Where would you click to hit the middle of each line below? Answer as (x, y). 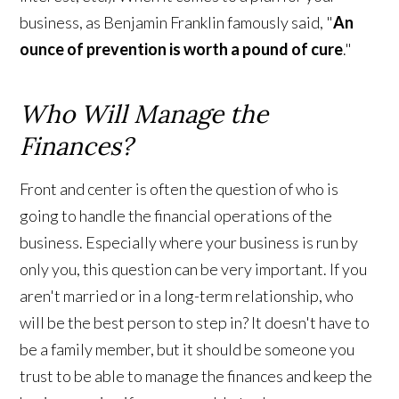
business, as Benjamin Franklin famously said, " (177, 23)
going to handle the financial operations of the (176, 216)
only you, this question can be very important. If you (194, 269)
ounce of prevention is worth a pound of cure (182, 49)
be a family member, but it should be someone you (187, 350)
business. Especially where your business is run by (189, 243)
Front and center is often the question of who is (179, 189)
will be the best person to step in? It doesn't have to (195, 323)
